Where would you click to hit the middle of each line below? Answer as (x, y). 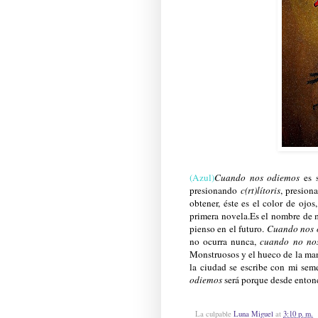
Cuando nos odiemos (257, 177)
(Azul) (202, 177)
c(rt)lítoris (260, 190)
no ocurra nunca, (225, 241)
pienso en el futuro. (228, 228)
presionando (215, 190)
